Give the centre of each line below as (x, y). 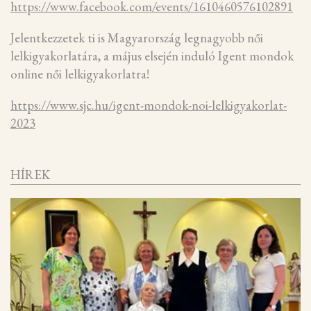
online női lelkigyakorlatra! (80, 74)
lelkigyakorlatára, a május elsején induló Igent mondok (152, 56)
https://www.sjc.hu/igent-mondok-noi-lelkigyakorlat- (149, 105)
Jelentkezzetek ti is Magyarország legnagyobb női (137, 38)
